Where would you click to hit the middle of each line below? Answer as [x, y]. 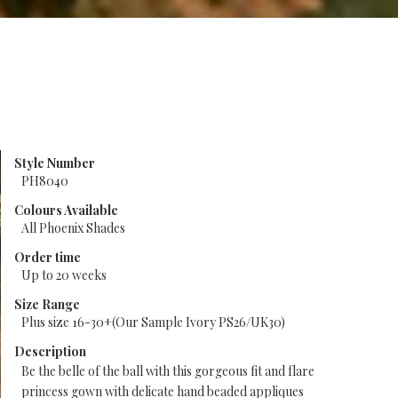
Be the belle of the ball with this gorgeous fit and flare [167, 371]
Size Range [47, 305]
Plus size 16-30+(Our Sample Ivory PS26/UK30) [153, 322]
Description [50, 352]
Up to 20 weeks [64, 275]
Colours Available [66, 211]
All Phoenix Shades [73, 228]
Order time [47, 258]
